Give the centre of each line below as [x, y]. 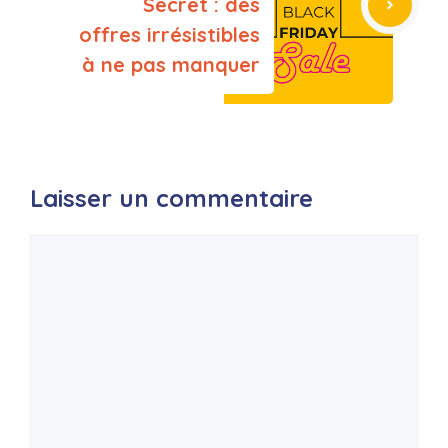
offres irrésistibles [169, 35]
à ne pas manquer [171, 65]
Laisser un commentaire [171, 198]
